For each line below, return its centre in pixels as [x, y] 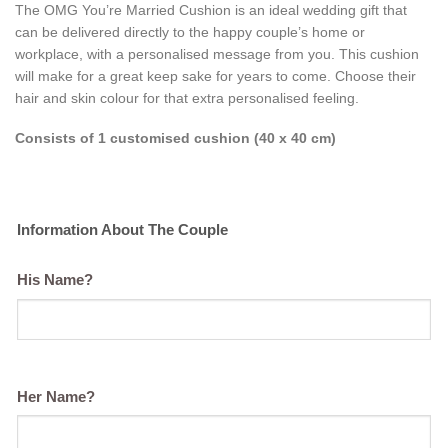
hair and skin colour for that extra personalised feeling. [187, 97]
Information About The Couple [122, 230]
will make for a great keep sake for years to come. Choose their [215, 75]
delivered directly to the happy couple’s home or [211, 31]
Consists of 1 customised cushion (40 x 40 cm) [175, 137]
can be [36, 31]
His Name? [55, 280]
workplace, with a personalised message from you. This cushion [217, 53]
